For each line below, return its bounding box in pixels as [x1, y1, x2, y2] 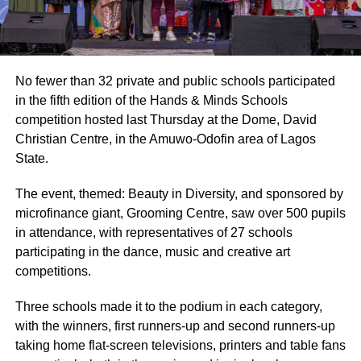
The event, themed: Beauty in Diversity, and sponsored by [15, 186, 343, 201]
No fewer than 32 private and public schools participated [15, 73, 335, 88]
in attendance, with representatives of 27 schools [15, 225, 293, 239]
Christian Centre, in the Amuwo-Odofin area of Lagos [15, 131, 316, 146]
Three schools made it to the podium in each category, [15, 299, 322, 313]
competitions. [15, 263, 91, 278]
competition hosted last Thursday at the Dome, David [15, 112, 317, 127]
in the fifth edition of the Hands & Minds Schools [15, 93, 288, 107]
